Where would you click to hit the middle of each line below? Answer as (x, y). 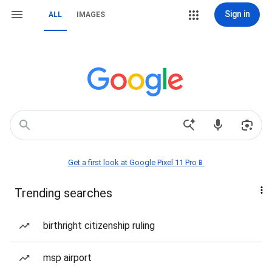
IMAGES (91, 15)
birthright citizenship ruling (99, 226)
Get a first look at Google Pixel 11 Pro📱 (136, 162)
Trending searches (63, 193)
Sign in (237, 14)
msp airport (67, 258)
